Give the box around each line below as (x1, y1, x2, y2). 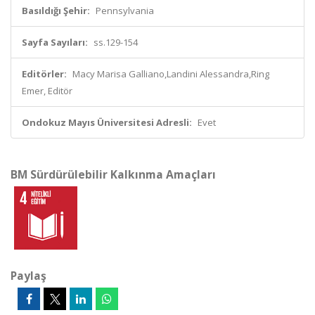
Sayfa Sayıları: (22, 36, 88, 49)
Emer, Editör (22, 84, 72, 97)
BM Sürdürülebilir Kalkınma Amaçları (11, 167, 216, 182)
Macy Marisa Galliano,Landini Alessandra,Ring (72, 67, 269, 80)
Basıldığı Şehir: (22, 4, 90, 17)
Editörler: (22, 67, 67, 80)
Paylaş (11, 268, 46, 283)
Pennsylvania (96, 4, 154, 17)
